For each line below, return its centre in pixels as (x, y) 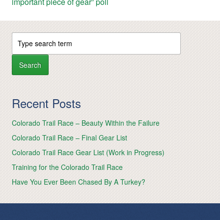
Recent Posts (46, 103)
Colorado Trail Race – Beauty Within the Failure (86, 123)
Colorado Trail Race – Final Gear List (69, 137)
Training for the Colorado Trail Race (67, 167)
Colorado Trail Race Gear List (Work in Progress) (88, 152)
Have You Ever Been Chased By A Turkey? (79, 181)
